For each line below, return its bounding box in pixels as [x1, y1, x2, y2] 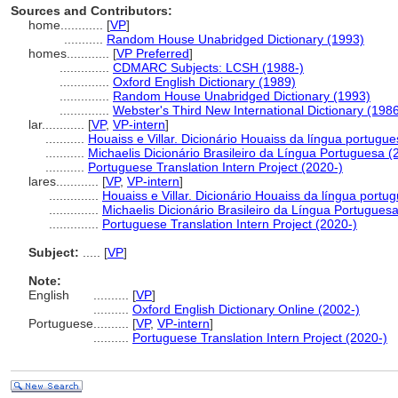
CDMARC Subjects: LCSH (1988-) [113, 60, 304, 75]
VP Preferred [116, 46, 189, 60]
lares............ [28, 174, 102, 188]
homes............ [28, 46, 113, 60]
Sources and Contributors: [11, 4, 172, 18]
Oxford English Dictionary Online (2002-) [132, 302, 360, 316]
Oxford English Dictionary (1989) [113, 75, 296, 89]
